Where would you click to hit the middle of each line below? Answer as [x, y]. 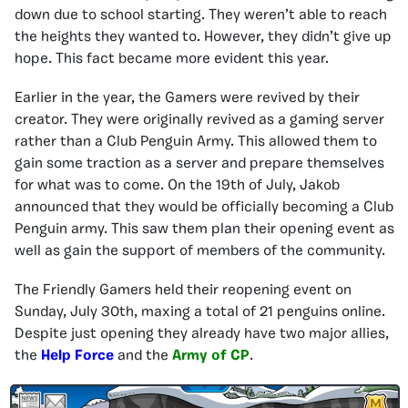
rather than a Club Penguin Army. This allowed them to [196, 142]
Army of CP [211, 356]
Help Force [77, 356]
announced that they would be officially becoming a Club [204, 207]
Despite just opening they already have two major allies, [202, 334]
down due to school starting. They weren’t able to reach [201, 15]
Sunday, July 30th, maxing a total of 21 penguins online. [200, 312]
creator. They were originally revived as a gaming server [199, 120]
